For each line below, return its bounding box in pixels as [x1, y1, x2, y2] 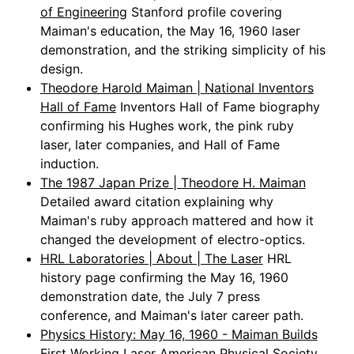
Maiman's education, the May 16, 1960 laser [40, 23, 300, 40]
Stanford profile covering [130, 4, 282, 21]
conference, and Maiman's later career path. [40, 307, 303, 324]
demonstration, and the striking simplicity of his [40, 42, 326, 58]
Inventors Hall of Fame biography [119, 99, 320, 115]
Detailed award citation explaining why [40, 194, 273, 210]
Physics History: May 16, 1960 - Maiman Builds [40, 326, 318, 343]
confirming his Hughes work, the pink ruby [40, 118, 294, 134]
